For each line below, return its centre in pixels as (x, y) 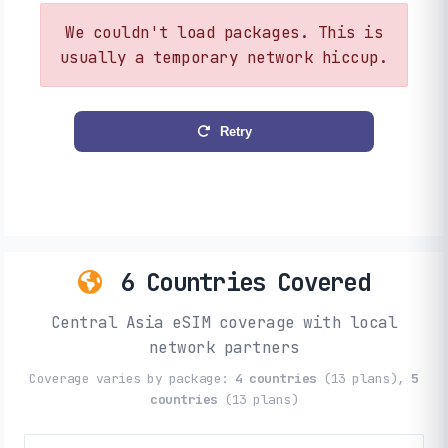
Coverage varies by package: (132, 378)
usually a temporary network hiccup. (224, 58)
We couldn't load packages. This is (224, 33)
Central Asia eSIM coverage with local (224, 322)
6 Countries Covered (239, 282)
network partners (224, 347)
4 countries (276, 378)
